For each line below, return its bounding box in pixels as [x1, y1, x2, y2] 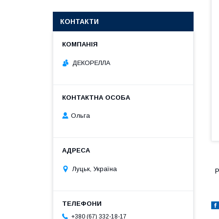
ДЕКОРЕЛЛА [72, 59, 110, 66]
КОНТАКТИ [60, 18, 99, 25]
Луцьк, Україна [72, 165, 117, 173]
